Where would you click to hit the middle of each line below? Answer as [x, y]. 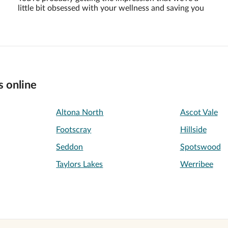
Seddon [70, 147]
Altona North [80, 112]
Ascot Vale [199, 112]
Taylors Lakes [80, 164]
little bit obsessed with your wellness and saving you [111, 8]
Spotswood [200, 147]
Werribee [196, 164]
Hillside [193, 130]
